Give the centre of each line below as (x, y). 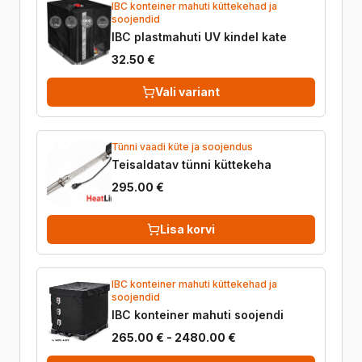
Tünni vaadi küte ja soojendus (182, 147)
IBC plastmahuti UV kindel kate (199, 37)
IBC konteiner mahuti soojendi (198, 315)
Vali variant (187, 92)
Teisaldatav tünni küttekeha (192, 164)
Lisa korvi (187, 229)
